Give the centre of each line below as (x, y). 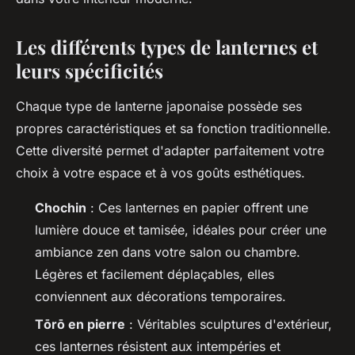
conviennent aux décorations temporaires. (160, 297)
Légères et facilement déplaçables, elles (155, 275)
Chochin (61, 208)
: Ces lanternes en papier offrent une (197, 208)
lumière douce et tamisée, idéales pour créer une (181, 230)
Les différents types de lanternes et (167, 47)
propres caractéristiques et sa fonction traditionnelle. (174, 129)
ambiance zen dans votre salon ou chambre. (168, 252)
